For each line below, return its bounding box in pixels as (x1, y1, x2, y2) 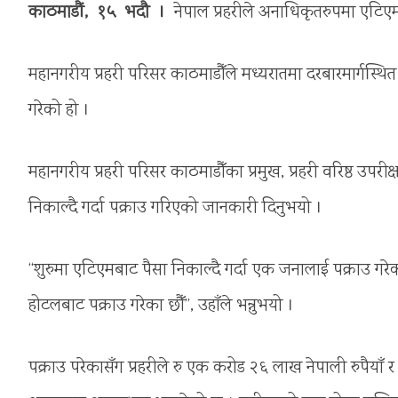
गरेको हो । (28, 98, 90, 124)
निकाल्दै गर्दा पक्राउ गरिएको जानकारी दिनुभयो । (28, 195, 322, 222)
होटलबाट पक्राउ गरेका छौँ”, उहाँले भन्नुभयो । (28, 293, 294, 320)
